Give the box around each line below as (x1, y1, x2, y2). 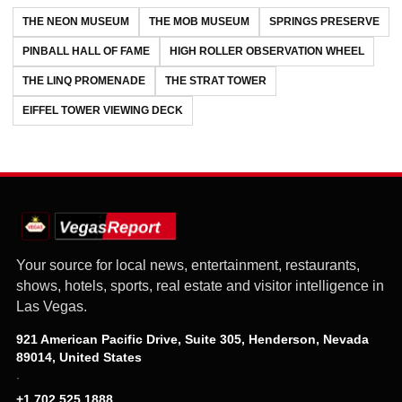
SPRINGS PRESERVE (269, 15, 380, 28)
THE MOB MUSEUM (149, 15, 249, 28)
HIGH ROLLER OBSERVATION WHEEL (170, 45, 364, 57)
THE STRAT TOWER (165, 74, 267, 87)
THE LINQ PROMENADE (22, 74, 145, 87)
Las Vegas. (16, 299, 87, 314)
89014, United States (16, 350, 142, 364)
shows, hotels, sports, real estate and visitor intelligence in (16, 278, 384, 293)
